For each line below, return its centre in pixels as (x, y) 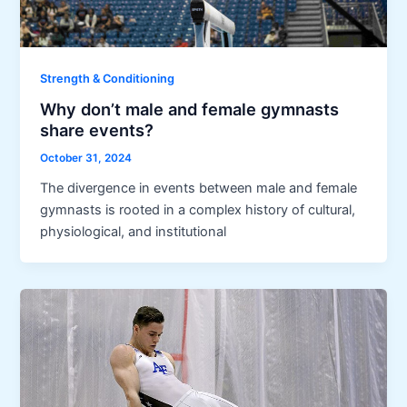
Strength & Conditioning (108, 78)
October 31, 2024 (86, 159)
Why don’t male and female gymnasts (190, 109)
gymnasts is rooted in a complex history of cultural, (198, 210)
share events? (97, 130)
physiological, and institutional (134, 232)
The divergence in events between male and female (199, 189)
